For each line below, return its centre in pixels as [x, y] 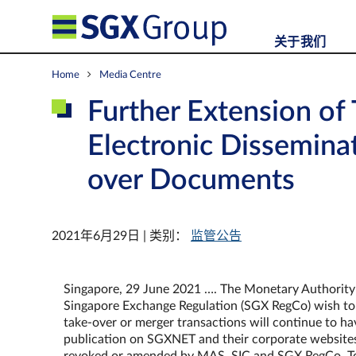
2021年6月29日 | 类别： [121, 236]
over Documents [191, 180]
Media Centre [130, 75]
